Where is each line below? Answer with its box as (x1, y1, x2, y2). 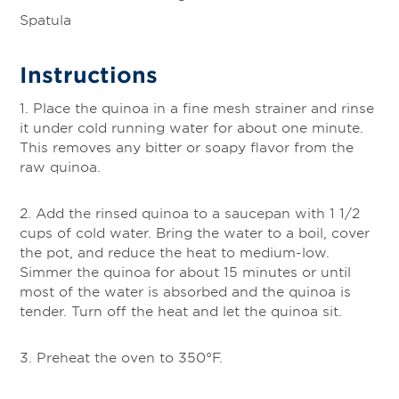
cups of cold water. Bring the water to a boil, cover (20, 224, 370, 241)
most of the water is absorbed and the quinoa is (20, 282, 351, 300)
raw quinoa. (20, 158, 101, 175)
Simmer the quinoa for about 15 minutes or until (20, 263, 351, 281)
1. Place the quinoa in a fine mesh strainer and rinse (20, 99, 374, 117)
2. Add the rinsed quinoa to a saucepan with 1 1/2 (20, 204, 360, 222)
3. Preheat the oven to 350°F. (20, 348, 223, 366)
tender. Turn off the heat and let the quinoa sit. (20, 302, 342, 320)
